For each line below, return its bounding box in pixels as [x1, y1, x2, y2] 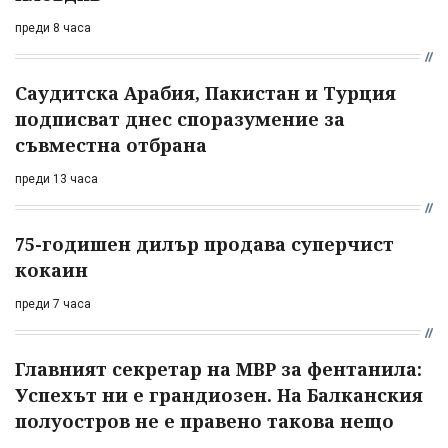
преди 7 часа [15, 296, 91, 311]
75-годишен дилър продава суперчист [15, 231, 394, 256]
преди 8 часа [15, 20, 91, 35]
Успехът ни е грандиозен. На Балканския [15, 382, 423, 407]
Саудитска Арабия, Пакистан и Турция [15, 80, 396, 105]
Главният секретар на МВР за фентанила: [15, 356, 422, 381]
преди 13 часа [15, 171, 98, 186]
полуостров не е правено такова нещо [15, 408, 394, 433]
